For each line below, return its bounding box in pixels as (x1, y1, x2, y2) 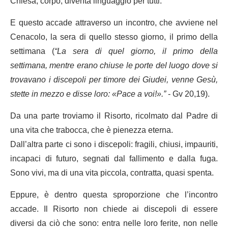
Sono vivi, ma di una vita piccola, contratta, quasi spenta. (10, 164, 214, 182)
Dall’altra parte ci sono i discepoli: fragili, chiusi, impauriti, (10, 135, 218, 153)
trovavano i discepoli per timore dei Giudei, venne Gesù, (10, 71, 218, 89)
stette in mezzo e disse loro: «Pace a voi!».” (10, 85, 166, 103)
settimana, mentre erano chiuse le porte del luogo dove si (10, 56, 218, 74)
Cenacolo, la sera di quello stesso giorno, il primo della (10, 28, 218, 46)
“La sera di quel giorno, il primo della (54, 42, 218, 60)
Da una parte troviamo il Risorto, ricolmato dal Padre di (10, 107, 218, 125)
